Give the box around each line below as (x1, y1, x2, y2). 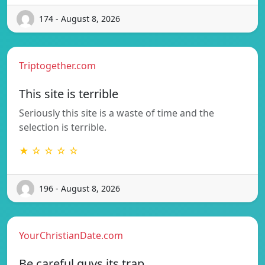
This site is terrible (19, 85, 118, 102)
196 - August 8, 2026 (39, 183, 120, 195)
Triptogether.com (19, 59, 96, 72)
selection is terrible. (19, 120, 106, 134)
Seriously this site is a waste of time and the (19, 106, 214, 119)
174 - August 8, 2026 (39, 13, 120, 25)
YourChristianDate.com (19, 228, 123, 242)
